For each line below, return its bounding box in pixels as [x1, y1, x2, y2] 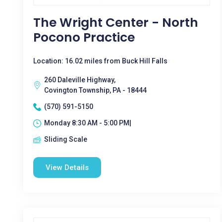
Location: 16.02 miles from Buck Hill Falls [33, 57, 167, 65]
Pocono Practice [33, 29, 135, 46]
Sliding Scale [44, 135, 87, 143]
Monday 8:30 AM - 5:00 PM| [44, 119, 131, 127]
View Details [46, 163, 89, 172]
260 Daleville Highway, [44, 76, 115, 84]
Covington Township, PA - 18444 [44, 86, 147, 94]
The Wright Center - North [33, 14, 198, 31]
